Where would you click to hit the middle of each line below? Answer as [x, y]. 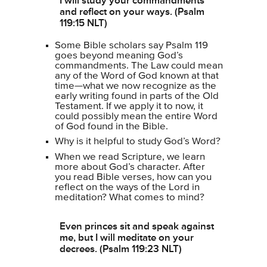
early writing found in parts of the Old [137, 96]
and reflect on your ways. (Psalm [132, 11]
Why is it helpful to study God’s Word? [138, 142]
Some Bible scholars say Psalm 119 [131, 45]
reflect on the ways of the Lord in [127, 187]
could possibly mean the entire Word [136, 116]
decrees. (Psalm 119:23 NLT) [121, 249]
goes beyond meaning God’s [119, 55]
